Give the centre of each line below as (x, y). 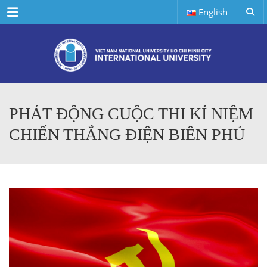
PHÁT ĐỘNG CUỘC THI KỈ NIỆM (131, 114)
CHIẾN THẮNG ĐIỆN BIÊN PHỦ (127, 134)
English (213, 12)
